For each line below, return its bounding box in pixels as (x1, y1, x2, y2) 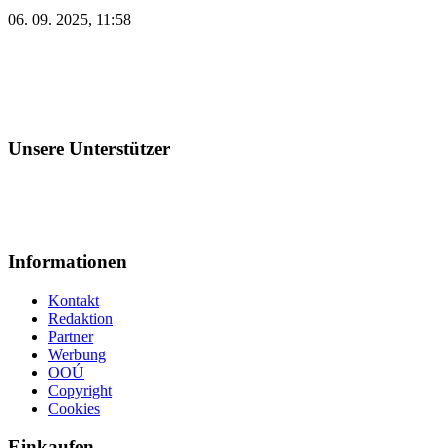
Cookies (48, 399, 100, 417)
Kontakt (48, 291, 99, 309)
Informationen (8, 250, 127, 272)
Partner (48, 327, 93, 345)
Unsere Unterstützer (8, 137, 170, 159)
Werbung (48, 345, 106, 363)
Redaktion (48, 309, 113, 327)
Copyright (48, 381, 112, 399)
